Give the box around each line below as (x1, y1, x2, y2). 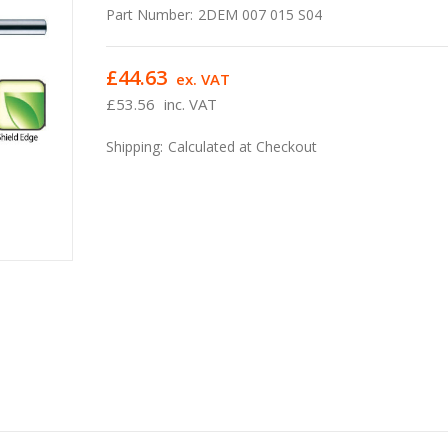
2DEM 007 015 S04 (198, 4, 323, 24)
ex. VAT (176, 68, 231, 89)
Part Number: (106, 4, 194, 24)
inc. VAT (164, 93, 218, 114)
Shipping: (106, 136, 164, 156)
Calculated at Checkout (168, 136, 318, 156)
